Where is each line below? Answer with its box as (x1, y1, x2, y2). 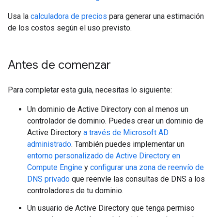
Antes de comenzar (8, 57, 111, 72)
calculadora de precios (31, 11, 107, 21)
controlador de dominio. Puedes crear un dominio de (27, 116, 203, 125)
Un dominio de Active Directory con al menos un (27, 104, 188, 114)
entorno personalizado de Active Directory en (27, 151, 180, 160)
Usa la (8, 11, 31, 21)
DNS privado (27, 174, 70, 184)
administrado (27, 139, 71, 149)
